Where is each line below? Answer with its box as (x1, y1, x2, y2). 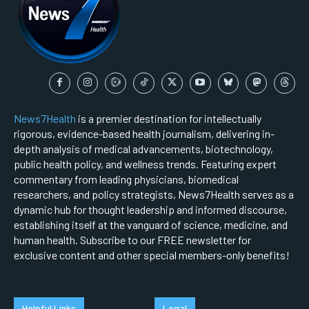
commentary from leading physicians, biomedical (14, 172, 239, 186)
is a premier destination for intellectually (76, 111, 261, 125)
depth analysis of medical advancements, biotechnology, (14, 141, 273, 155)
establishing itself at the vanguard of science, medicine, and (14, 217, 288, 231)
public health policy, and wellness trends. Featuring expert (14, 157, 277, 170)
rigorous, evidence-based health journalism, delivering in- (14, 126, 275, 140)
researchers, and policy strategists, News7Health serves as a (14, 187, 294, 201)
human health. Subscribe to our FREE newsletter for (14, 232, 251, 246)
